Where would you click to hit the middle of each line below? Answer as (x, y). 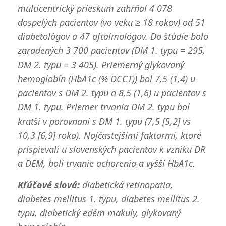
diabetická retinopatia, (127, 185)
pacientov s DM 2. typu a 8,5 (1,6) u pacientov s (112, 93)
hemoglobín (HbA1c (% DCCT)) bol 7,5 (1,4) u (106, 78)
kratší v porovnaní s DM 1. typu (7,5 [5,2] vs (104, 121)
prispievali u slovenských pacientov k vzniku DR (111, 149)
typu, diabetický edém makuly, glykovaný (99, 213)
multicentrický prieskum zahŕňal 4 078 (95, 8)
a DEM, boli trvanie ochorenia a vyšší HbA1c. (106, 163)
